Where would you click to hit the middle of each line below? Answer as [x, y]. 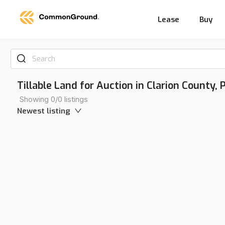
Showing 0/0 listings [53, 99]
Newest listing [43, 111]
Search [44, 59]
